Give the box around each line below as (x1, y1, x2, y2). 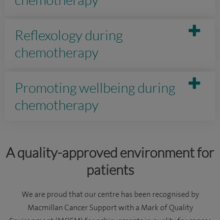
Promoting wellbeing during (15, 79, 175, 96)
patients (86, 161, 134, 178)
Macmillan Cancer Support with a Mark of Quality (27, 203, 193, 212)
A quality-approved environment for (6, 144, 214, 161)
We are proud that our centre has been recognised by (21, 190, 199, 199)
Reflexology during (15, 27, 123, 43)
